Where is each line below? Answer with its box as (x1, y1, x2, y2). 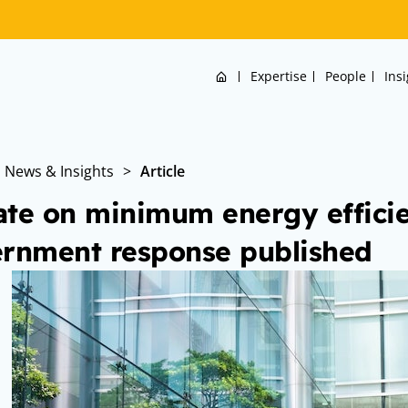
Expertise (250, 67, 307, 85)
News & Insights (5, 161, 114, 181)
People (324, 67, 366, 85)
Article (140, 161, 185, 181)
